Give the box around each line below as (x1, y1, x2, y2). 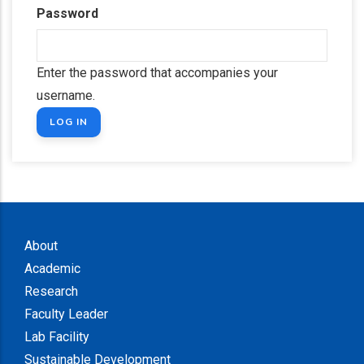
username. (37, 88, 95, 103)
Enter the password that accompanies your (37, 65, 278, 80)
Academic (24, 261, 80, 276)
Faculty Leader (24, 306, 108, 322)
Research (24, 284, 78, 299)
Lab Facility (24, 329, 89, 344)
